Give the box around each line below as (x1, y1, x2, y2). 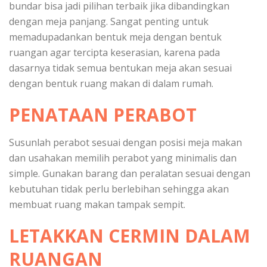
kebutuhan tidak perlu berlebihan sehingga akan (9, 182, 229, 195)
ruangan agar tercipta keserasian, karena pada (9, 45, 220, 59)
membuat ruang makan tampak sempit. (9, 197, 185, 211)
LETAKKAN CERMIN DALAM (9, 223, 250, 248)
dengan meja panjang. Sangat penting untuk (9, 14, 209, 28)
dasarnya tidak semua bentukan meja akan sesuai (9, 61, 232, 74)
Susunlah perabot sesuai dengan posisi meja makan (9, 135, 242, 149)
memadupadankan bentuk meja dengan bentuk (9, 30, 222, 44)
